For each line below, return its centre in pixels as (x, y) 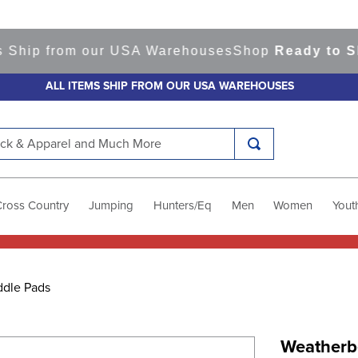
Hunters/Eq (182, 205)
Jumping (111, 205)
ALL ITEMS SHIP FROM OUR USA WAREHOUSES (169, 86)
